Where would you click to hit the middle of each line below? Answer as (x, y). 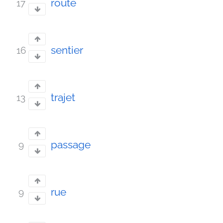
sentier (67, 50)
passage (71, 145)
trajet (63, 98)
